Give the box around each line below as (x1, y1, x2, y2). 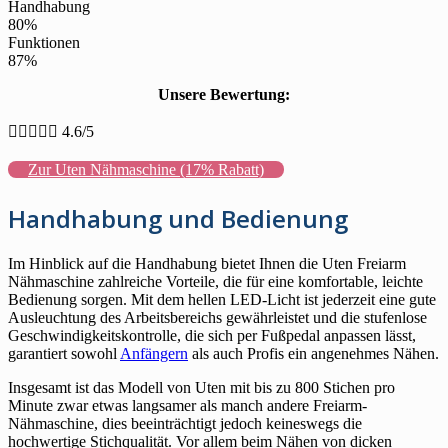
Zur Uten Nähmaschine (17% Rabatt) (28, 160, 264, 178)
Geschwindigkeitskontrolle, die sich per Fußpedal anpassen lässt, (8, 326, 416, 344)
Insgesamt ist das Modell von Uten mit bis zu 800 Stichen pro (8, 378, 395, 396)
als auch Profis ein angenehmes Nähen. (188, 344, 439, 362)
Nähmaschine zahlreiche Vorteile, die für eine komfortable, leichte (8, 272, 423, 290)
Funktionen (8, 33, 80, 51)
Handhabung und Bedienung (8, 201, 348, 235)
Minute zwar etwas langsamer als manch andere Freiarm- (8, 396, 367, 414)
